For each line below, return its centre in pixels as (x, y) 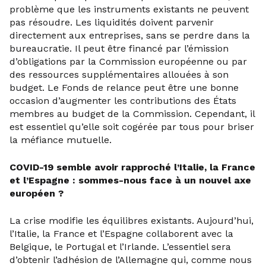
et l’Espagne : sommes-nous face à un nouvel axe (130, 180)
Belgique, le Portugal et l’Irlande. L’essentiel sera (120, 247)
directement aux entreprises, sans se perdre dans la (130, 35)
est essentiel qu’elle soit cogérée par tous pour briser (132, 127)
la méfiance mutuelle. (61, 140)
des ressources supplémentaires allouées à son (119, 75)
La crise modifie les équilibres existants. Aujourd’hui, (132, 221)
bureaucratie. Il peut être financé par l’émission (119, 48)
